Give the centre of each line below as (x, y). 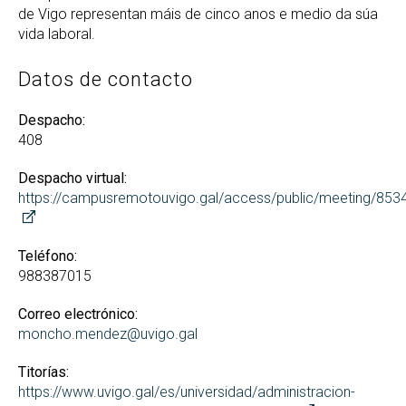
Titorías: (43, 372)
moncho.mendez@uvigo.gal (108, 334)
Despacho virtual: (72, 178)
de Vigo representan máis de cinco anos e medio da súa (198, 14)
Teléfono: (48, 256)
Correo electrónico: (78, 314)
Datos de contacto (106, 79)
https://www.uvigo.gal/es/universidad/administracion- (187, 392)
